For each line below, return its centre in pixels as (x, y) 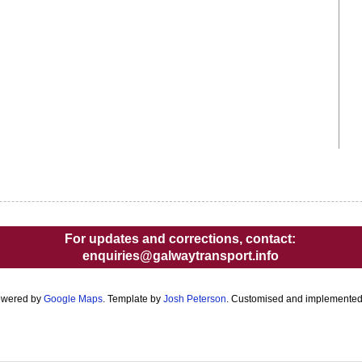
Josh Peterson (195, 299)
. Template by (133, 299)
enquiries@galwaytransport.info (180, 256)
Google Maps (73, 299)
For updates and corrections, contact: (180, 239)
